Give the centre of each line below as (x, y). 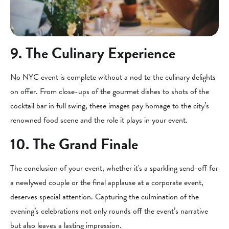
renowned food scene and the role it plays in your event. (99, 120)
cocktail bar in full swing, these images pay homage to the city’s (110, 106)
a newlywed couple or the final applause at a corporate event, (107, 182)
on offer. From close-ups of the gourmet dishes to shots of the (110, 91)
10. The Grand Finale (74, 144)
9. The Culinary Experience (93, 53)
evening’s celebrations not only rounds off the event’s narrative (109, 211)
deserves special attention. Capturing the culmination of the (105, 197)
